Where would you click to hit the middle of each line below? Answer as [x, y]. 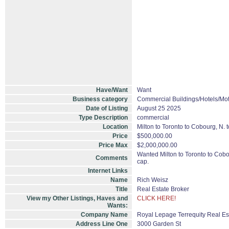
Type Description [103, 118]
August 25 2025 [159, 108]
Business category [100, 99]
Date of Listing [107, 108]
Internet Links [108, 171]
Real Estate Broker [163, 189]
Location [115, 127]
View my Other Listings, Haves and [77, 198]
